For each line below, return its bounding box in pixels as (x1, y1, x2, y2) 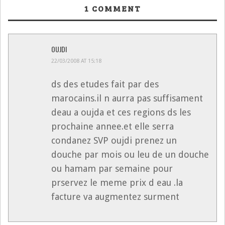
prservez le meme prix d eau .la (51, 177, 183, 188)
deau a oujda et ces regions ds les (51, 106, 191, 118)
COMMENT (89, 3, 141, 14)
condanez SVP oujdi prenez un (51, 135, 177, 146)
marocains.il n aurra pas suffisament (51, 92, 203, 103)
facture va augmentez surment (51, 191, 179, 202)
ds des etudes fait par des (51, 78, 159, 89)
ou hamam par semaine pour (51, 163, 173, 174)
